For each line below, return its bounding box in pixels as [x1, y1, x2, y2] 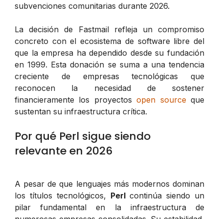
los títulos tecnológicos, [15, 190, 110, 200]
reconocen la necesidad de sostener [15, 83, 204, 93]
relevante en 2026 [15, 143, 112, 158]
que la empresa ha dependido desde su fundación [15, 47, 204, 58]
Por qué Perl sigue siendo [15, 128, 151, 144]
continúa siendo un [125, 190, 204, 200]
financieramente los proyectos [15, 94, 137, 105]
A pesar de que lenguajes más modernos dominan [15, 178, 204, 189]
